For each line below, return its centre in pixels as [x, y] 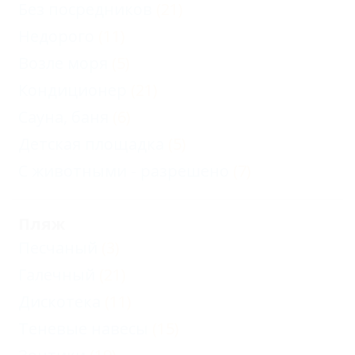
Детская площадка [91, 144]
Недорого [56, 36]
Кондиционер [73, 90]
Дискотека [59, 302]
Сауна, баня [63, 117]
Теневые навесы [83, 328]
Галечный [57, 275]
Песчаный [58, 248]
